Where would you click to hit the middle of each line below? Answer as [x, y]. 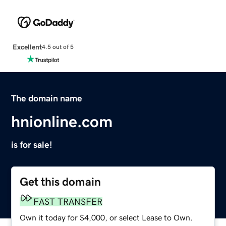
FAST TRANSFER [68, 202]
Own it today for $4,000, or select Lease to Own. [106, 217]
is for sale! [32, 145]
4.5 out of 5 [58, 47]
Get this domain [61, 182]
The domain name [47, 98]
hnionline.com [62, 121]
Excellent [27, 47]
